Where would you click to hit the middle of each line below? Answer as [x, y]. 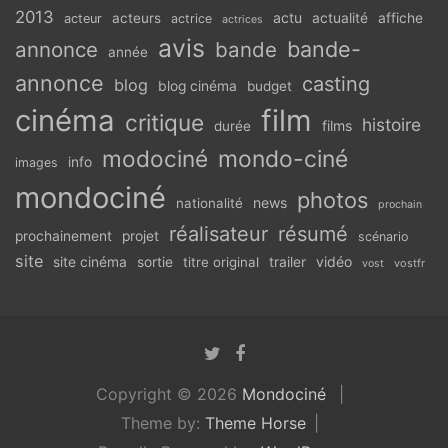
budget [269, 86]
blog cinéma [197, 86]
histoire [391, 125]
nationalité [209, 203]
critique [164, 123]
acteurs [136, 18]
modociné [155, 159]
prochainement [63, 236]
